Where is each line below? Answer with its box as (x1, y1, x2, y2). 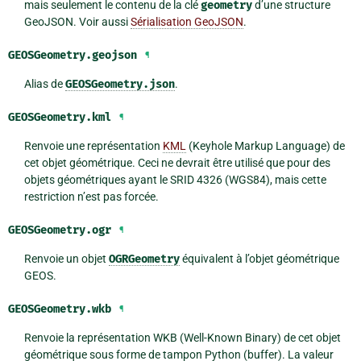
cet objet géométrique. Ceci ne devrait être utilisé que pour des (23, 156, 330, 170)
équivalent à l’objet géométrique (179, 252, 339, 266)
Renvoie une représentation (23, 139, 163, 153)
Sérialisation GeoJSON (130, 15, 243, 29)
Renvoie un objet (23, 252, 109, 266)
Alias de (23, 77, 65, 91)
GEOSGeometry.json (64, 77, 175, 92)
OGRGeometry (108, 252, 180, 267)
